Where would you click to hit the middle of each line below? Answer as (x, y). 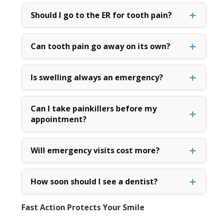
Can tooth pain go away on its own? (100, 46)
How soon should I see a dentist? (94, 181)
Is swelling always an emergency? (97, 77)
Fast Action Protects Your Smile (83, 207)
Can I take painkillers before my (93, 108)
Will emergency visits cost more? (95, 150)
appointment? (58, 119)
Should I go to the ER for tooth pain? (101, 15)
